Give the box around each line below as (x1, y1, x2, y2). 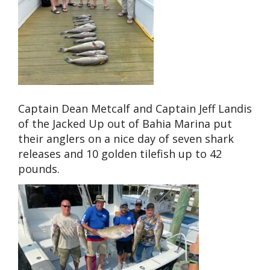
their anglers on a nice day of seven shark (18, 131, 234, 146)
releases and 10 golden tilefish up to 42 (18, 146, 222, 162)
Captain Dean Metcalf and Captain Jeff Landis (18, 101, 252, 116)
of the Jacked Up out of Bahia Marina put (18, 116, 232, 131)
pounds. (18, 162, 60, 177)
